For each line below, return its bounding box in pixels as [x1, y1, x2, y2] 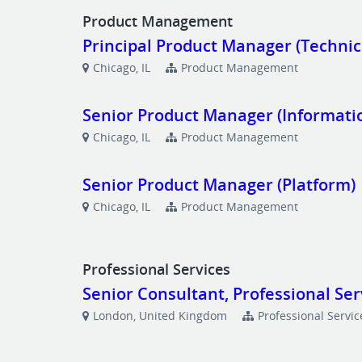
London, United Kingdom [93, 308, 228, 323]
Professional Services [82, 259, 235, 279]
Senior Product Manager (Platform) [82, 174, 356, 196]
